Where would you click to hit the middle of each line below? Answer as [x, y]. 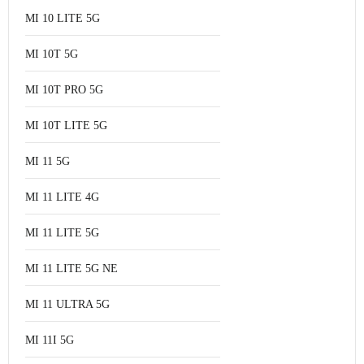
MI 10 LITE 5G [63, 18]
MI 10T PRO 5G [64, 90]
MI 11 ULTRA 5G [67, 304]
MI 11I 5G [50, 340]
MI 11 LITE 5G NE [71, 269]
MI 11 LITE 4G [62, 197]
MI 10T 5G [52, 54]
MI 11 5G [48, 161]
